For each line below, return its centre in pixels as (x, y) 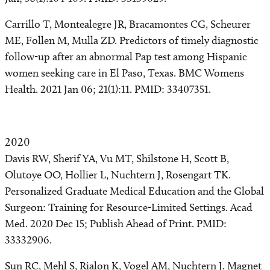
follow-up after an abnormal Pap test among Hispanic (126, 57)
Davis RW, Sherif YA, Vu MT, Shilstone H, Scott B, (117, 159)
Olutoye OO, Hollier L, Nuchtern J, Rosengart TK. (118, 175)
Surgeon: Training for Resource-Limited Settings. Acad (129, 207)
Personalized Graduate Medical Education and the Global (134, 191)
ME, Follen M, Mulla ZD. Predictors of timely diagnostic (132, 40)
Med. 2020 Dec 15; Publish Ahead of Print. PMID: (116, 224)
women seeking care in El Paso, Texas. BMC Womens (124, 73)
